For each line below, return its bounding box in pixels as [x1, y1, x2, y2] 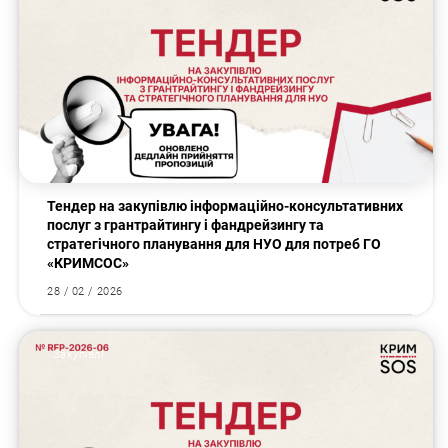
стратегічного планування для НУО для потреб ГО [47, 236, 382, 253]
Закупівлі [52, 347, 104, 361]
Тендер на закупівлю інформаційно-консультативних [47, 198, 404, 215]
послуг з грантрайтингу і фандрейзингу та [47, 217, 325, 234]
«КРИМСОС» [47, 255, 130, 272]
